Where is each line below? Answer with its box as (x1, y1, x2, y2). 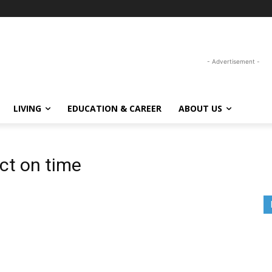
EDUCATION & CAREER (67, 103, 161, 114)
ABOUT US (178, 103, 222, 114)
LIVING (13, 103, 41, 114)
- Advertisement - (206, 57, 260, 65)
